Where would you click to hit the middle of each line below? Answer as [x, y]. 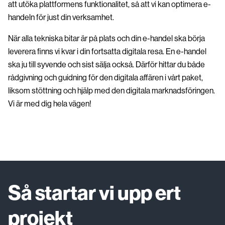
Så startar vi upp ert [94, 193]
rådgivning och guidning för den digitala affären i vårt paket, [105, 77]
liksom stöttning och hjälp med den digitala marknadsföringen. [111, 90]
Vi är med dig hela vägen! [50, 103]
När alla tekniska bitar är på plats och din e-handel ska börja [106, 38]
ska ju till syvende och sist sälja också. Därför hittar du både [106, 64]
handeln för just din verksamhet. [61, 17]
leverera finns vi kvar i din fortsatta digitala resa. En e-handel [107, 51]
